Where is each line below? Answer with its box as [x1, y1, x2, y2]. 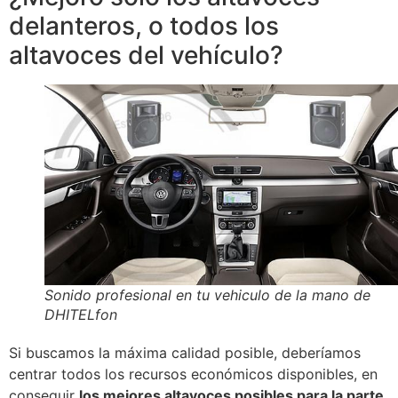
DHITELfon [44, 306, 117, 324]
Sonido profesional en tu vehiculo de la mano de [44, 286, 370, 305]
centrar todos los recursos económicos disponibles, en [9, 365, 378, 384]
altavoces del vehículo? [9, 39, 283, 70]
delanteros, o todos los [9, 10, 279, 41]
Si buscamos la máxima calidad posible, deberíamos [9, 344, 361, 362]
